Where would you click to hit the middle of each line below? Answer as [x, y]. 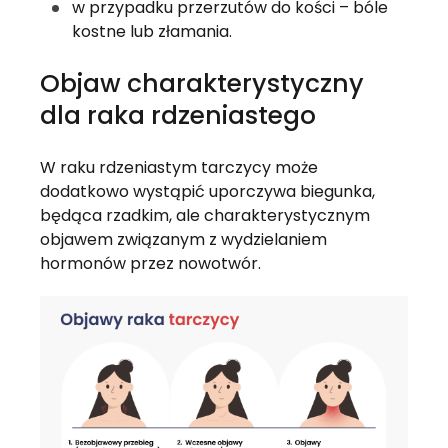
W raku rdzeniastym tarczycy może [179, 167]
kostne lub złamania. [152, 31]
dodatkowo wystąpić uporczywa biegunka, [207, 191]
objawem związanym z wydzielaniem [183, 239]
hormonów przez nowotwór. [150, 263]
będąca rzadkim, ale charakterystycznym [205, 215]
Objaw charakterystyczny [202, 83]
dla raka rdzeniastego [178, 115]
